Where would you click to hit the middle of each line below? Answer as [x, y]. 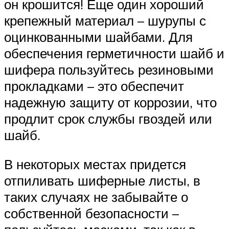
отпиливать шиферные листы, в [102, 181]
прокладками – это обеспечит [94, 86]
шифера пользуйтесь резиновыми [109, 69]
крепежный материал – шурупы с [105, 20]
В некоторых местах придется [95, 164]
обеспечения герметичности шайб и [114, 53]
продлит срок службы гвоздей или [108, 118]
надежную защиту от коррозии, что [110, 102]
